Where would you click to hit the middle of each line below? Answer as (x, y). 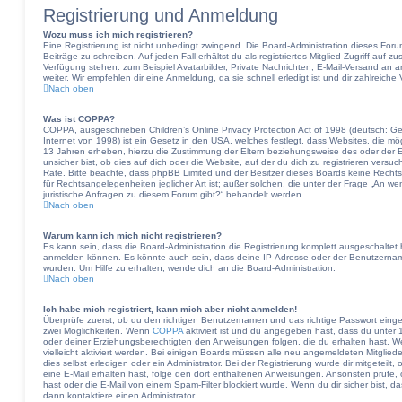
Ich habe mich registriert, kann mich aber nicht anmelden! (170, 309)
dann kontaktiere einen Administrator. (120, 395)
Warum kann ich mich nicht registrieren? (132, 236)
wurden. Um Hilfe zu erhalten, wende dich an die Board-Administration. (189, 268)
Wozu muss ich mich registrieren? (118, 35)
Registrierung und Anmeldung (161, 15)
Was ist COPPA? (79, 119)
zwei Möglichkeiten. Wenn (98, 331)
